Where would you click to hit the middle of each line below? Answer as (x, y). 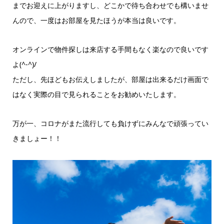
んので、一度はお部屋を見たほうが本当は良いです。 (96, 20)
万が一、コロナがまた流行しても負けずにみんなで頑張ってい (110, 123)
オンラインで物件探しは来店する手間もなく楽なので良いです (110, 49)
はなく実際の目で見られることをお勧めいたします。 (96, 94)
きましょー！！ (37, 138)
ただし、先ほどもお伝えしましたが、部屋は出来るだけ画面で (110, 79)
